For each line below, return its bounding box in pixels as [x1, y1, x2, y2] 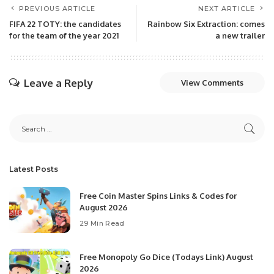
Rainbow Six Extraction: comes [147, 19, 265, 29]
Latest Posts [9, 165, 58, 174]
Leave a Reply [24, 76, 93, 89]
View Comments [181, 78, 243, 87]
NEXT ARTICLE [198, 4, 255, 13]
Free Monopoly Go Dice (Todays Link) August [80, 252, 253, 262]
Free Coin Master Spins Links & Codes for [80, 191, 237, 201]
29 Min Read [80, 218, 125, 228]
